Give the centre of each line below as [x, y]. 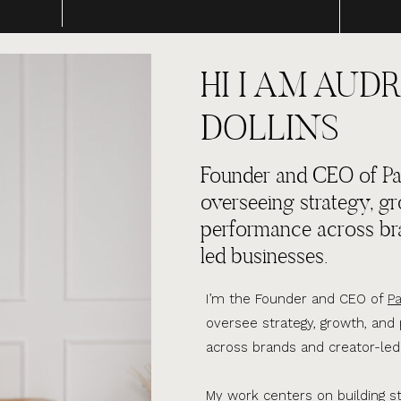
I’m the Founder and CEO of [297, 299]
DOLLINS [270, 127]
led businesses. [264, 255]
